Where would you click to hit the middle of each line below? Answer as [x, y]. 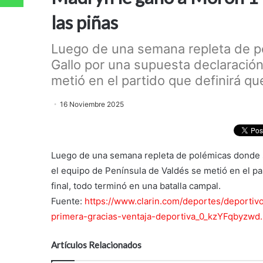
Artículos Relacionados [96, 245]
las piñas [85, 22]
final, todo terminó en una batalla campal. [136, 186]
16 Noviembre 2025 [92, 104]
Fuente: [68, 201]
